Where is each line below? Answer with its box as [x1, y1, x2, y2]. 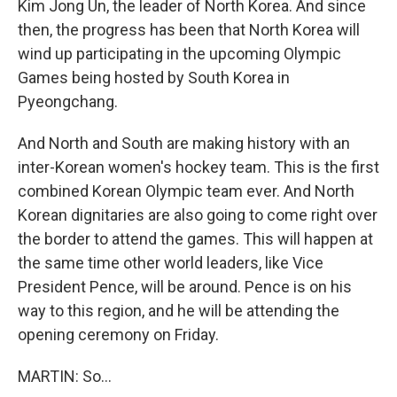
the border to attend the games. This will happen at [18, 229, 373, 248]
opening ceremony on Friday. [18, 324, 219, 344]
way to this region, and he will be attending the [18, 300, 339, 320]
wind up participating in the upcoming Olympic [18, 43, 341, 63]
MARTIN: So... [18, 366, 112, 385]
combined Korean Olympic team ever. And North [18, 181, 354, 200]
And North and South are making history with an [18, 133, 350, 152]
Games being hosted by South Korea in [18, 67, 290, 87]
